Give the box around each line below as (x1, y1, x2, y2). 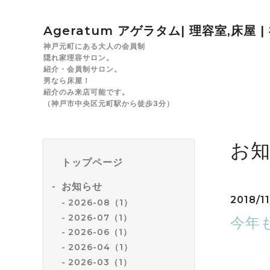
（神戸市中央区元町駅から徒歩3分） (43, 99, 174, 108)
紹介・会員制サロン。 (43, 64, 122, 74)
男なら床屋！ (43, 76, 90, 85)
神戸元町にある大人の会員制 (43, 42, 145, 51)
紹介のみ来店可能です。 (43, 87, 130, 96)
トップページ (61, 157, 123, 168)
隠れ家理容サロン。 (43, 53, 114, 62)
